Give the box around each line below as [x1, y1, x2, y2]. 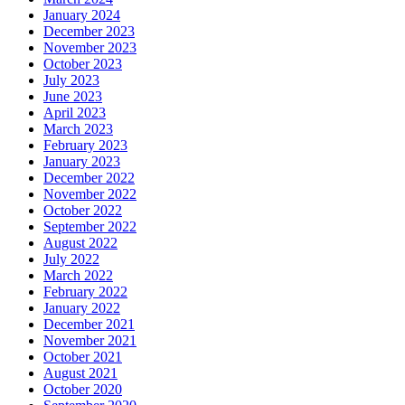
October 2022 [43, 202, 122, 219]
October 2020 [43, 381, 122, 398]
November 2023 [43, 40, 137, 56]
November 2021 [43, 333, 137, 349]
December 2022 [43, 170, 135, 186]
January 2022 [43, 300, 120, 316]
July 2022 [43, 251, 99, 268]
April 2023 [43, 105, 106, 121]
